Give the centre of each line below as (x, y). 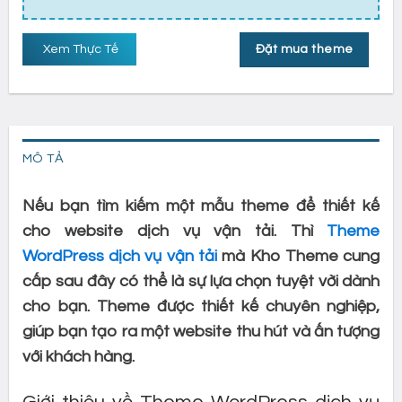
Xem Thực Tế (79, 50)
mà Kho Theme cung (299, 256)
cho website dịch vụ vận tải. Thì (175, 231)
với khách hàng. (78, 356)
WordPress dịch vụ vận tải (119, 256)
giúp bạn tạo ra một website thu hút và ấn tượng (201, 331)
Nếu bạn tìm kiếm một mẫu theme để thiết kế (201, 205)
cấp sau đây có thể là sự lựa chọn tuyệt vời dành (201, 281)
